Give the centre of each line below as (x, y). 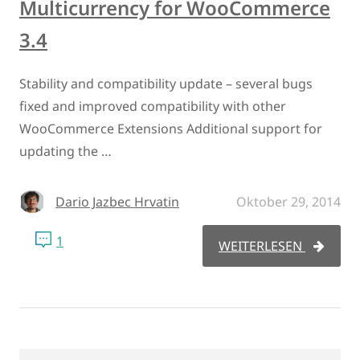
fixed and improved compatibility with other (153, 106)
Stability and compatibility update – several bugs (166, 83)
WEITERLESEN (262, 245)
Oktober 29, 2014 (288, 201)
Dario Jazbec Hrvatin (117, 201)
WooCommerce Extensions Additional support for (171, 128)
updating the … (65, 151)
